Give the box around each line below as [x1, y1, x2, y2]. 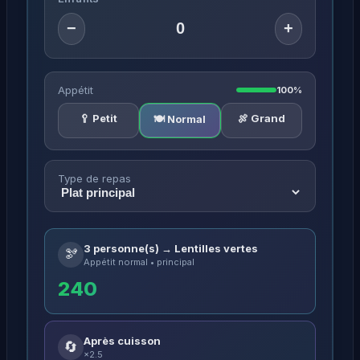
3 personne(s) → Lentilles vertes [84, 241, 258, 255]
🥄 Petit [80, 111, 118, 125]
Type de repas [58, 171, 131, 185]
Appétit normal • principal [84, 256, 194, 268]
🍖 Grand [237, 111, 285, 125]
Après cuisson [84, 333, 161, 347]
